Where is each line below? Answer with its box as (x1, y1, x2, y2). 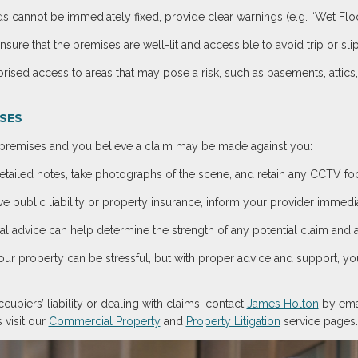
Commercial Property (48, 315, 161, 328)
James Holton (246, 297, 319, 310)
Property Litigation (185, 315, 280, 328)
